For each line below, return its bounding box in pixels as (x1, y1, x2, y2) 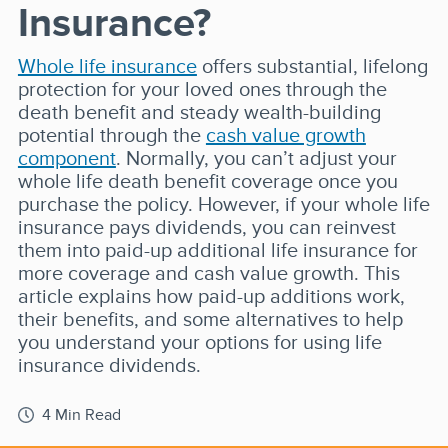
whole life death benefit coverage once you (17, 170, 398, 192)
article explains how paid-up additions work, (17, 285, 405, 307)
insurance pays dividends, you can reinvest (17, 216, 396, 238)
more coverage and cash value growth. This (17, 262, 400, 284)
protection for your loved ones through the (17, 78, 387, 100)
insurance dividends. (17, 354, 201, 376)
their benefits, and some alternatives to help (17, 308, 403, 330)
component (17, 147, 116, 169)
